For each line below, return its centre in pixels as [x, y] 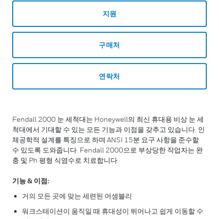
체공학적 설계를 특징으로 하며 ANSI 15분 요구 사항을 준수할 [106, 140]
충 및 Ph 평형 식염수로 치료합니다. [66, 160]
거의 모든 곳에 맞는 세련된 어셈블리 [77, 196]
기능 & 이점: [31, 181]
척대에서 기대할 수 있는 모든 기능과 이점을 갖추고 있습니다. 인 [109, 129]
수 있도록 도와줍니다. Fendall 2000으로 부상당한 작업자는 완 [108, 150]
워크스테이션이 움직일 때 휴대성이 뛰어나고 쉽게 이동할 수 [113, 211]
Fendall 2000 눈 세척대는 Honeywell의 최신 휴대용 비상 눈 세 [108, 119]
